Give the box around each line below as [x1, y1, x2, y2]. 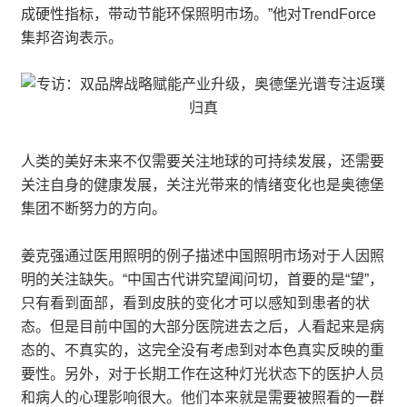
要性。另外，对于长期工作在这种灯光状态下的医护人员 [21, 366, 384, 382]
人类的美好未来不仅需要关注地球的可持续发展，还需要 [21, 154, 384, 169]
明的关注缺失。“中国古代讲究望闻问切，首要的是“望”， [21, 272, 383, 287]
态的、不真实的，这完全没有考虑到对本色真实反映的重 [21, 342, 384, 358]
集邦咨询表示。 [21, 30, 123, 45]
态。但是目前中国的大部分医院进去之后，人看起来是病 [21, 319, 384, 334]
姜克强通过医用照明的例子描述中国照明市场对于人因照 [21, 248, 384, 263]
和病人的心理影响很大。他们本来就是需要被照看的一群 [21, 390, 384, 405]
